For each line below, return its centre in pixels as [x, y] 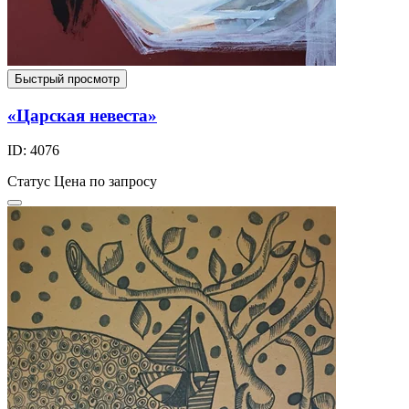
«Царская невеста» [82, 115]
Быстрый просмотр [67, 79]
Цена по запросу [105, 182]
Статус [29, 182]
